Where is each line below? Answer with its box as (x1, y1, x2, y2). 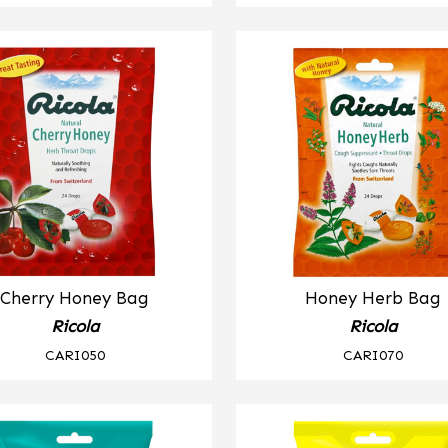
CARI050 (44, 346, 105, 363)
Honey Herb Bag (305, 288, 442, 308)
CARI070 (343, 346, 404, 363)
